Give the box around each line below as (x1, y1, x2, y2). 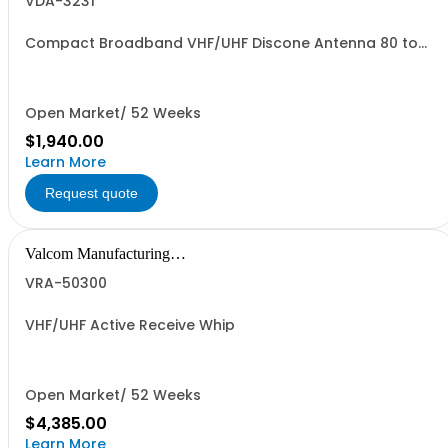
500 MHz (25, 47, 85, 67)
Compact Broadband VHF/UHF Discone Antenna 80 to (25, 33, 418, 53)
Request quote (45, 185, 138, 201)
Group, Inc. (25, 261, 98, 278)
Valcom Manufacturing (25, 245, 170, 262)
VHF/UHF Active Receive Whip (25, 315, 235, 335)
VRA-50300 (25, 273, 107, 293)
